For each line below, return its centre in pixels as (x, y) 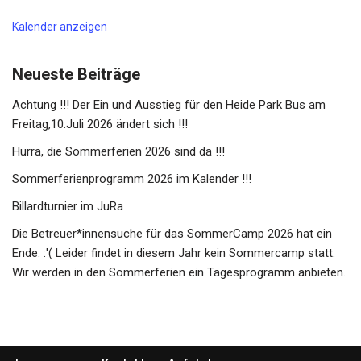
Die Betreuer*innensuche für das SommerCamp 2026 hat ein (172, 234)
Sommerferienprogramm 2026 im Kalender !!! (132, 179)
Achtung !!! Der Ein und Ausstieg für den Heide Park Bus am (169, 105)
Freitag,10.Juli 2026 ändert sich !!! (100, 124)
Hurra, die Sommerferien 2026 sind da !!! (118, 151)
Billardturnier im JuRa (68, 206)
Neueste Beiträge (76, 74)
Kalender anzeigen (60, 27)
